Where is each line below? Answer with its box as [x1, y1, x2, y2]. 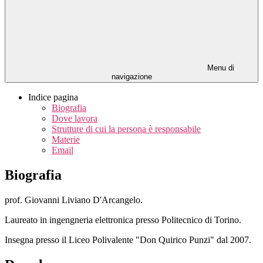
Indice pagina [28, 92, 78, 103]
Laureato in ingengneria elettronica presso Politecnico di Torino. [5, 214, 241, 225]
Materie [52, 134, 80, 145]
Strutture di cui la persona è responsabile [52, 124, 201, 134]
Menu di [205, 63, 234, 73]
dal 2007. [217, 234, 254, 245]
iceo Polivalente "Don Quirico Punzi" [75, 234, 217, 245]
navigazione [111, 72, 152, 82]
